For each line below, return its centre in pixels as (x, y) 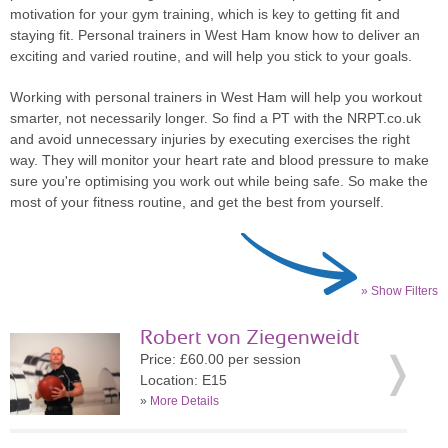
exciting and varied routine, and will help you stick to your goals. (211, 56)
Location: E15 (183, 380)
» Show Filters (399, 291)
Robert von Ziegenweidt (250, 338)
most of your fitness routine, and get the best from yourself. (197, 202)
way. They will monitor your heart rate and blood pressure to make (219, 160)
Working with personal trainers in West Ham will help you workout (216, 97)
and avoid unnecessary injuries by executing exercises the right (210, 139)
